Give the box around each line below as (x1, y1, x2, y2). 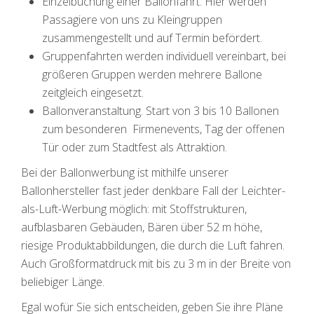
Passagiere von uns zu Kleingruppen (42, 12, 222, 27)
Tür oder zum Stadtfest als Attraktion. (42, 139, 227, 155)
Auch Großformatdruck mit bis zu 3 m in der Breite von (21, 256, 291, 271)
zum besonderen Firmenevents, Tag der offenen (42, 121, 285, 137)
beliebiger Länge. (21, 274, 104, 289)
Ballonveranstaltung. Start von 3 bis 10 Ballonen (42, 103, 279, 118)
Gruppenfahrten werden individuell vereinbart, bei (42, 48, 286, 64)
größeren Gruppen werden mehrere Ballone (42, 67, 262, 82)
